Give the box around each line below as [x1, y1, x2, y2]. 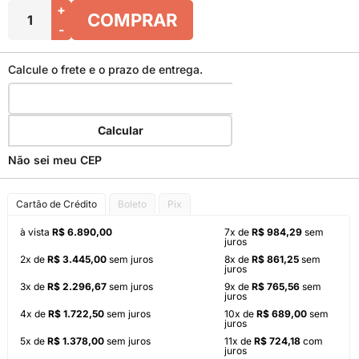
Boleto [118, 198, 147, 210]
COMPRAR [87, 10, 177, 30]
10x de [224, 308, 256, 320]
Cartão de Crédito [16, 198, 97, 210]
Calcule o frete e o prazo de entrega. [8, 63, 203, 76]
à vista [20, 226, 52, 238]
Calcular [97, 123, 143, 137]
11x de [224, 335, 254, 347]
